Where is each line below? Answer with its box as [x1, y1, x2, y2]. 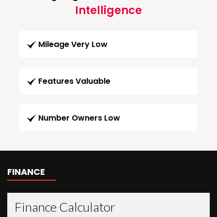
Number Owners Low [38, 112, 120, 124]
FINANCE [7, 166, 45, 178]
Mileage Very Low [38, 39, 108, 50]
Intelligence [75, 3, 142, 18]
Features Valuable [38, 76, 110, 87]
